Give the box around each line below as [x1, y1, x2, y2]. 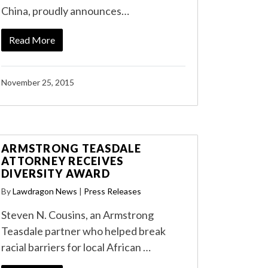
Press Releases [84, 186, 141, 196]
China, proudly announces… [1, 4, 129, 17]
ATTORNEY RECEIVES [1, 154, 124, 167]
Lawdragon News [13, 186, 77, 196]
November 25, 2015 [1, 77, 74, 87]
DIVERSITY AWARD [1, 167, 110, 180]
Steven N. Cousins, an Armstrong [1, 208, 154, 221]
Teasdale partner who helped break [1, 224, 166, 237]
